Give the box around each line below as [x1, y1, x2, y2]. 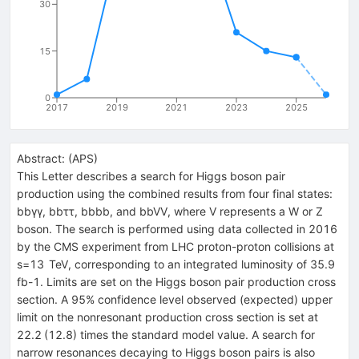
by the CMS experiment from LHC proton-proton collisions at [17, 239, 334, 253]
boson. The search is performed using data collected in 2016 [17, 221, 337, 236]
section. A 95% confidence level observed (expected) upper [17, 292, 333, 306]
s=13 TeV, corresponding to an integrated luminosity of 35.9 [17, 256, 340, 271]
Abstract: [17, 151, 65, 165]
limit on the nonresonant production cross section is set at [17, 309, 318, 324]
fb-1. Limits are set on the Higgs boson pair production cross [17, 274, 336, 288]
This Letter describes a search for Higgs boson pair [17, 168, 285, 183]
